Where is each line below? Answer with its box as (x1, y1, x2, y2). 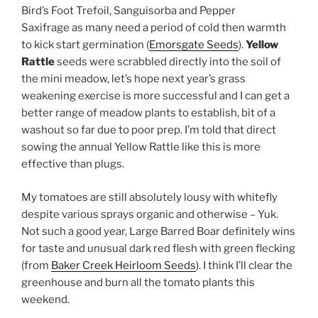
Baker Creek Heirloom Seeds (51, 258, 196, 272)
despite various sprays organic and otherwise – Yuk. (21, 207, 278, 221)
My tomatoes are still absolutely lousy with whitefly (21, 190, 278, 204)
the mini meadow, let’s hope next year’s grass (21, 72, 246, 86)
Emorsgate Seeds (149, 38, 238, 52)
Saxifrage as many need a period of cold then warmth (21, 21, 286, 35)
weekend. (21, 292, 70, 306)
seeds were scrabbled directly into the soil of (55, 55, 281, 69)
